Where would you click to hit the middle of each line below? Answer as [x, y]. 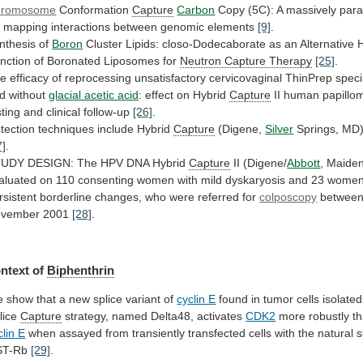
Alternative [327, 44]
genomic [183, 27]
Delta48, [173, 316]
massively [312, 10]
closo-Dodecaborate [214, 44]
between [136, 27]
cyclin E [196, 299]
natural [336, 333]
